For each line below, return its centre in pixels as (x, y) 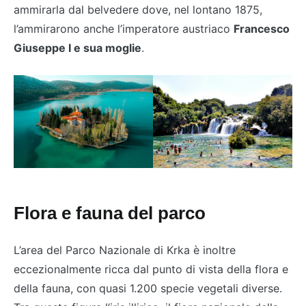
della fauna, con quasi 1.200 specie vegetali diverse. (148, 288)
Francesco (262, 29)
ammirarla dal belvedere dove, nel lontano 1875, (138, 10)
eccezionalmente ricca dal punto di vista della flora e (151, 269)
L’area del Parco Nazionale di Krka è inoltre (125, 250)
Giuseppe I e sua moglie (78, 48)
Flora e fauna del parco (110, 213)
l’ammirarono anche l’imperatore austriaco (124, 29)
